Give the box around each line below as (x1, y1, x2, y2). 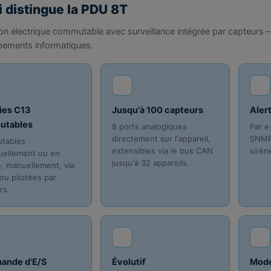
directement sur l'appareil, (111, 134, 211, 144)
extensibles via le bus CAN (111, 146, 213, 156)
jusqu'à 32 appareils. (111, 158, 189, 168)
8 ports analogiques (111, 122, 187, 132)
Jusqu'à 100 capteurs (111, 105, 203, 116)
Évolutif (111, 256, 146, 268)
